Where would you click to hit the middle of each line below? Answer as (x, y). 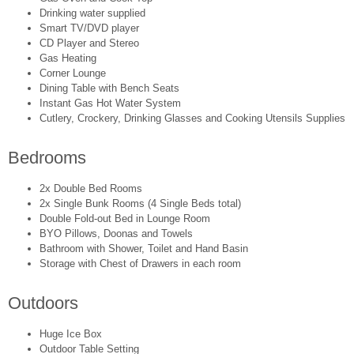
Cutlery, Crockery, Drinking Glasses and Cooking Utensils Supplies (192, 119)
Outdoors (43, 303)
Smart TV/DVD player (89, 28)
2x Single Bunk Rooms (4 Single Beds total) (140, 204)
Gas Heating (68, 58)
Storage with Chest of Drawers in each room (140, 264)
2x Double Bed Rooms (91, 189)
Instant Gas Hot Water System (110, 104)
